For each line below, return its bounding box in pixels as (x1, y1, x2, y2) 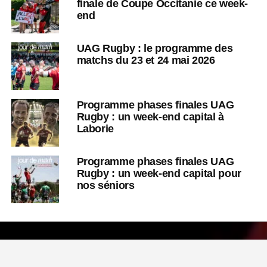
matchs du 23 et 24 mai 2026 (76, 54, 215, 67)
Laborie (76, 122, 114, 135)
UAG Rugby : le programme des (76, 42, 233, 55)
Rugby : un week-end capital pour (76, 167, 241, 180)
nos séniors (76, 179, 135, 192)
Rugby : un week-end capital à (76, 110, 224, 123)
